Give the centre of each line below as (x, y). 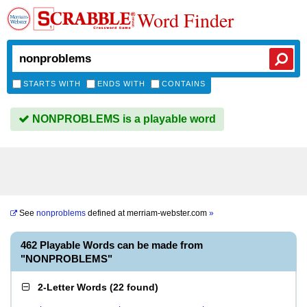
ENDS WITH (121, 84)
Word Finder (185, 20)
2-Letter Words (72, 287)
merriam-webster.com (168, 213)
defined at (106, 213)
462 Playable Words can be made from (112, 245)
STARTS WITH (52, 84)
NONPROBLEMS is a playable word (123, 119)
